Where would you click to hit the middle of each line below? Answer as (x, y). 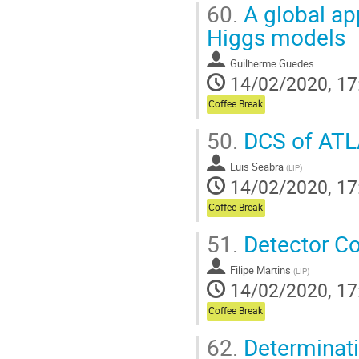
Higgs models (276, 36)
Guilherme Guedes (272, 63)
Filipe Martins (260, 270)
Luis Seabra (257, 166)
